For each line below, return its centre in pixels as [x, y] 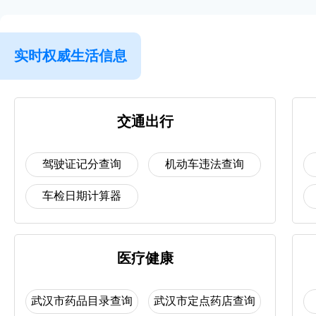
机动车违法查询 [205, 164]
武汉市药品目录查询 [82, 301]
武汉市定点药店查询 [205, 301]
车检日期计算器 [82, 196]
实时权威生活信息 [71, 56]
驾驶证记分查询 [82, 164]
